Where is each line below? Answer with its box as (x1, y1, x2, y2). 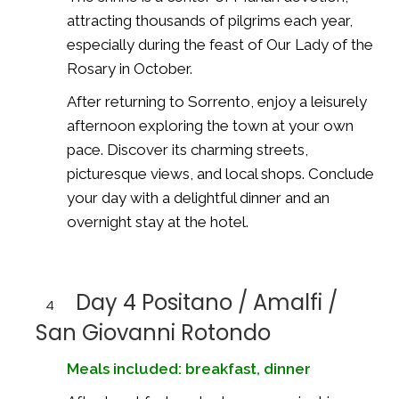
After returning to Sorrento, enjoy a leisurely (67, 92, 367, 110)
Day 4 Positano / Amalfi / (76, 287, 338, 317)
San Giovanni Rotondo (36, 317, 271, 347)
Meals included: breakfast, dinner (67, 359, 311, 378)
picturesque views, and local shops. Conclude (67, 164, 374, 183)
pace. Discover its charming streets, (67, 140, 308, 159)
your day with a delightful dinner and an (67, 188, 330, 207)
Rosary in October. (67, 59, 192, 77)
